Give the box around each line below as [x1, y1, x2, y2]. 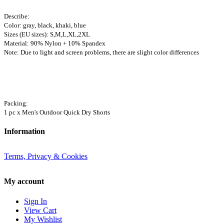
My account [4, 177, 44, 186]
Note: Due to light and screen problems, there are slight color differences [4, 48, 199, 56]
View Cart [24, 205, 56, 214]
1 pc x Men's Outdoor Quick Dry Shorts [4, 108, 110, 116]
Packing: [4, 99, 28, 107]
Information [4, 126, 45, 135]
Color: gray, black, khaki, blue [4, 21, 86, 29]
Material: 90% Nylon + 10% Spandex [4, 39, 105, 47]
